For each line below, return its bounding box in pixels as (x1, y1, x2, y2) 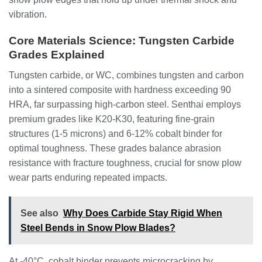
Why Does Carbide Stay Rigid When (63, 208, 222, 219)
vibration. (9, 9, 47, 20)
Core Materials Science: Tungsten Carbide (9, 34, 235, 47)
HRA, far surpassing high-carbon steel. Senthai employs (9, 99, 241, 109)
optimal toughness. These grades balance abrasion (9, 143, 221, 153)
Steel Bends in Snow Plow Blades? (20, 223, 175, 233)
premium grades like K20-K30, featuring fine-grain (9, 113, 215, 124)
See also (20, 208, 58, 219)
